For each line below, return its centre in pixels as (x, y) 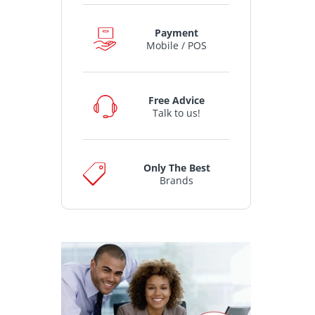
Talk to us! (176, 112)
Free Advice (176, 100)
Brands (176, 180)
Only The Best (176, 167)
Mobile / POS (176, 45)
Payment (176, 32)
